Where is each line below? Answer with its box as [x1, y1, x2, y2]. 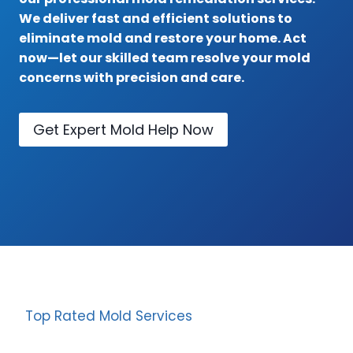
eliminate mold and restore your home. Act [19, 29, 307, 48]
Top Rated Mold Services [25, 307, 192, 325]
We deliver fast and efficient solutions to [19, 9, 292, 28]
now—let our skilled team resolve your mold [19, 49, 310, 68]
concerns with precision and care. [19, 69, 244, 87]
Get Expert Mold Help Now [33, 119, 214, 139]
